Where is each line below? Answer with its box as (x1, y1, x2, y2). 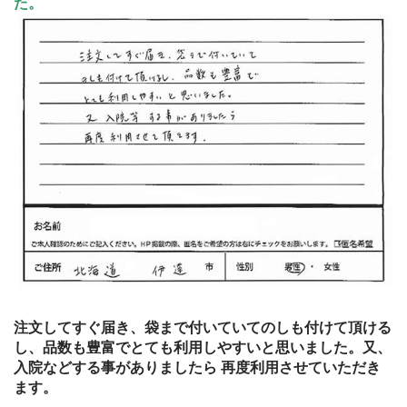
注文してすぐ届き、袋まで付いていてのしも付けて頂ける (14, 319, 392, 335)
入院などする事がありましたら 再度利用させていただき (14, 359, 381, 375)
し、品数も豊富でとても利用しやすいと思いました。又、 (14, 339, 392, 355)
